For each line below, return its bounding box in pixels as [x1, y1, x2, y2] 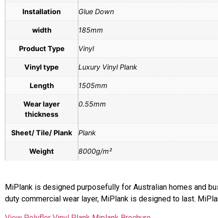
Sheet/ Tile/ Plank [11, 128, 72, 137]
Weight [29, 146, 54, 155]
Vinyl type [24, 62, 59, 71]
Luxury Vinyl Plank [78, 62, 137, 71]
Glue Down [78, 7, 114, 16]
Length [29, 81, 54, 90]
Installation [22, 7, 61, 16]
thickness [25, 109, 58, 118]
